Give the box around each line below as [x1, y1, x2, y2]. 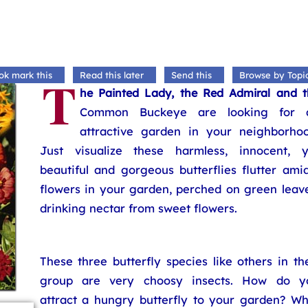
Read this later [79, 69, 144, 80]
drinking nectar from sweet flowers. [39, 201, 237, 215]
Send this [170, 69, 212, 80]
